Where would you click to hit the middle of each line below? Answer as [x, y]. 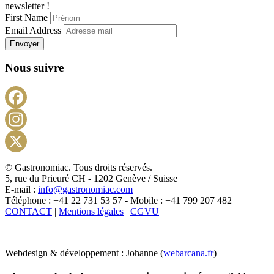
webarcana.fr [188, 253]
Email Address [34, 30]
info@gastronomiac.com [85, 189]
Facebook [156, 117]
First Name [28, 17]
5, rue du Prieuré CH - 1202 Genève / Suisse [91, 178]
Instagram [156, 139]
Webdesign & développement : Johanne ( [84, 253]
